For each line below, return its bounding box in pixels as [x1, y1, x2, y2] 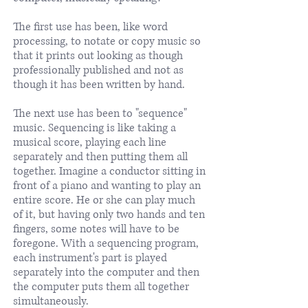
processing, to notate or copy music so [13, 33, 201, 49]
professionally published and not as [13, 62, 184, 78]
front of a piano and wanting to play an [13, 177, 201, 193]
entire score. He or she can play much [13, 192, 195, 208]
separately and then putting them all [13, 148, 188, 164]
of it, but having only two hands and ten [13, 206, 205, 222]
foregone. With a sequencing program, [13, 235, 199, 251]
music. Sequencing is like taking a [13, 120, 176, 135]
